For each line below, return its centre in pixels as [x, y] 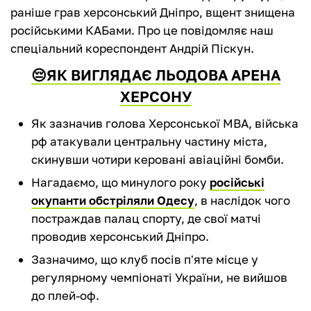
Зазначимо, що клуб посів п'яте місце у [145, 260]
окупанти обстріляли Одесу [113, 201]
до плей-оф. [65, 296]
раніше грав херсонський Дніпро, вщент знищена [153, 12]
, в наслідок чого [242, 201]
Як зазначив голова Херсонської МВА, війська [165, 124]
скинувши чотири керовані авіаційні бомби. [158, 160]
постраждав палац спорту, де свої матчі [146, 219]
